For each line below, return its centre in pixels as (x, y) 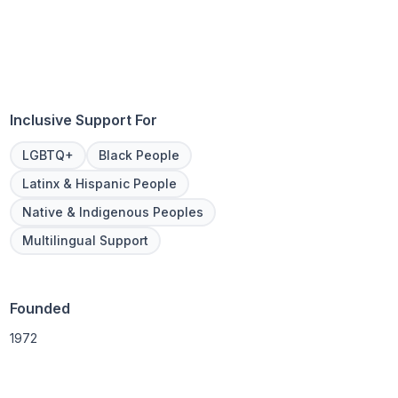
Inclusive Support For (83, 119)
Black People (139, 155)
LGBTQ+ (48, 155)
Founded (40, 308)
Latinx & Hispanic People (99, 183)
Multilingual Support (85, 240)
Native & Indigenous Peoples (112, 211)
